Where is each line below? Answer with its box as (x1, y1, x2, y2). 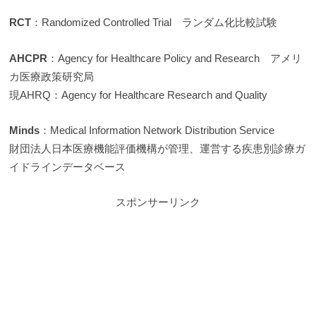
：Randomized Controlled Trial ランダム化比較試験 (31, 16, 278, 29)
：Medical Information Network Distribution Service (39, 124, 275, 137)
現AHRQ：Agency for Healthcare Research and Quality (9, 88, 268, 101)
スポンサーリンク (115, 196, 200, 209)
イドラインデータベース (9, 161, 126, 174)
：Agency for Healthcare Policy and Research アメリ (47, 51, 303, 64)
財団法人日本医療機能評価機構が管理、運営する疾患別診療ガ (9, 142, 306, 155)
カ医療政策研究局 (9, 70, 95, 83)
